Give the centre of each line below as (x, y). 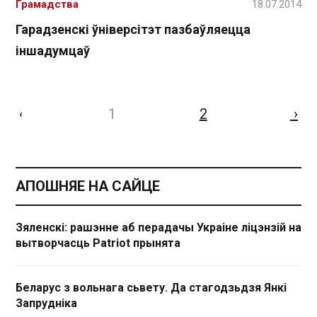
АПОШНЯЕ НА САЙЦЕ (88, 186)
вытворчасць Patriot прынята (98, 243)
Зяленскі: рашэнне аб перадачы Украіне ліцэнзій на (158, 228)
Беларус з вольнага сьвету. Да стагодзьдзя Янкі (151, 288)
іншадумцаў (53, 51)
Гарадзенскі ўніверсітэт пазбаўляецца (133, 30)
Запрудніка (46, 304)
